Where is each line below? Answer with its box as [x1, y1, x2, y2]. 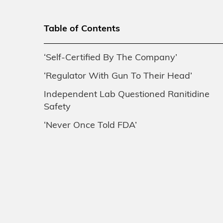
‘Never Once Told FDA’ [44, 121, 137, 131]
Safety [44, 103, 71, 112]
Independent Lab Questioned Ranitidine [44, 90, 210, 100]
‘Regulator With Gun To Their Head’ [44, 72, 192, 82]
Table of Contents [44, 24, 120, 34]
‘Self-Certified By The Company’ [44, 53, 177, 63]
